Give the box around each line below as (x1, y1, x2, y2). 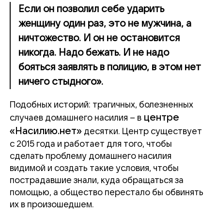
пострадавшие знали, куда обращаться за (10, 175, 184, 185)
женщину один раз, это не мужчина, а (18, 18, 191, 29)
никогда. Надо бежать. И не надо (18, 47, 169, 58)
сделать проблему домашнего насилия (10, 151, 171, 161)
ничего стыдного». (18, 76, 103, 87)
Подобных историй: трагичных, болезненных (10, 100, 193, 109)
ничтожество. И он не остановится (18, 32, 180, 44)
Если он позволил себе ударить (18, 3, 164, 15)
